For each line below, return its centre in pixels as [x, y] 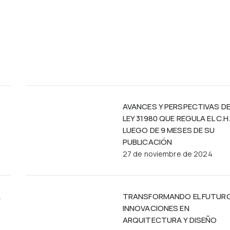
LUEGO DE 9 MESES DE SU [169, 130]
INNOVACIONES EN [156, 208]
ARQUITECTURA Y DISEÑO [170, 220]
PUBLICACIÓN [147, 142]
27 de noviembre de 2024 [167, 154]
